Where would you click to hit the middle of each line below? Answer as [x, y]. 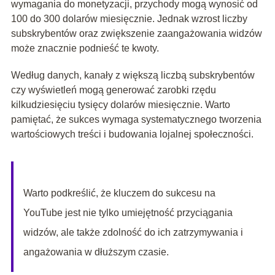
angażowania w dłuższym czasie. [96, 252]
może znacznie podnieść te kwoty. [85, 48]
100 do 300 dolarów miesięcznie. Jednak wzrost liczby [129, 19]
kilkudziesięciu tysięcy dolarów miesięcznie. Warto [120, 105]
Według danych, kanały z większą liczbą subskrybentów [133, 76]
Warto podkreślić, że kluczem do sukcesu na [119, 193]
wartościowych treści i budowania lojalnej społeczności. [132, 134]
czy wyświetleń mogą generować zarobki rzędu [113, 90]
